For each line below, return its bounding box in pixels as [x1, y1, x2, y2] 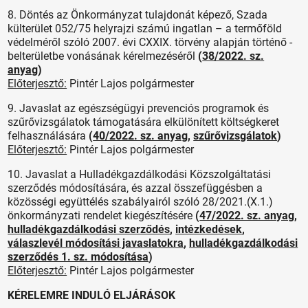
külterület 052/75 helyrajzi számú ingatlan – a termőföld [8, 21, 283, 35]
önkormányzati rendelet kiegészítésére [8, 208, 193, 222]
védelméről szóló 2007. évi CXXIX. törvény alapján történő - [8, 35, 293, 49]
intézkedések [175, 222, 243, 236]
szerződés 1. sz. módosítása [8, 250, 149, 263]
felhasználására [8, 129, 87, 142]
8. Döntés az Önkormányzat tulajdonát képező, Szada [8, 8, 268, 21]
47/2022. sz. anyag [199, 208, 295, 222]
